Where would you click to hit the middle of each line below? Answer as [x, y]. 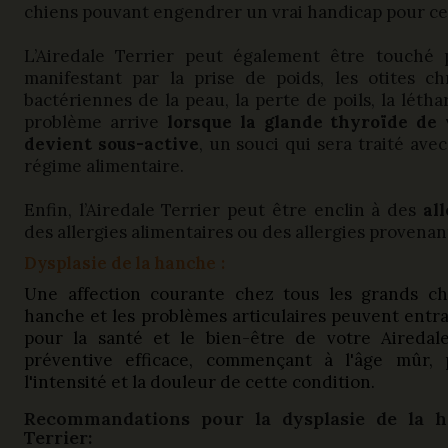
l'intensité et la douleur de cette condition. [199, 382]
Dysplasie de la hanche [120, 263]
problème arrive [95, 122]
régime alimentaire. [104, 166]
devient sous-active [111, 144]
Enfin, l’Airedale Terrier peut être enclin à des [223, 210]
